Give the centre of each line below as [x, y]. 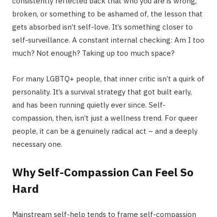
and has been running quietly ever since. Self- [89, 105]
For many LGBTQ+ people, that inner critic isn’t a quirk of [108, 78]
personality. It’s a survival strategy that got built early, [102, 92]
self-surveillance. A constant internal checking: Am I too [108, 40]
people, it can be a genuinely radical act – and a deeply [105, 131]
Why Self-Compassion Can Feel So [103, 172]
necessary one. [37, 144]
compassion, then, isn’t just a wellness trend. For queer [105, 118]
